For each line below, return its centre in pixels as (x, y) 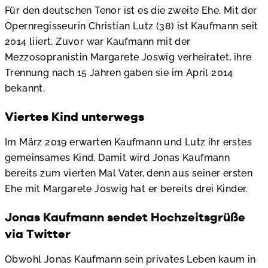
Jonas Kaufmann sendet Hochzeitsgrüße (125, 217)
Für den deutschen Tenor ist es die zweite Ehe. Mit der (131, 10)
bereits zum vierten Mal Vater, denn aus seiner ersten (129, 173)
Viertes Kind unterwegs (74, 116)
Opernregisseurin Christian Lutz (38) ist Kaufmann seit (132, 26)
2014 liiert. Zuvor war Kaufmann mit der (98, 41)
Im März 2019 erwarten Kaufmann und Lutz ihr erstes (128, 142)
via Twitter (38, 234)
